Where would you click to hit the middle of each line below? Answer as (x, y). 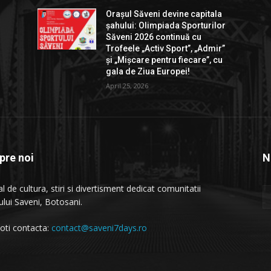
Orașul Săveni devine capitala (164, 14)
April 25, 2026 (127, 86)
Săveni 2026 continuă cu (154, 37)
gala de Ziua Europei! (148, 72)
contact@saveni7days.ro (99, 228)
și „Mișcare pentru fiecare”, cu (165, 60)
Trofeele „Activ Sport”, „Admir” (166, 49)
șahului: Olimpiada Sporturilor (166, 26)
